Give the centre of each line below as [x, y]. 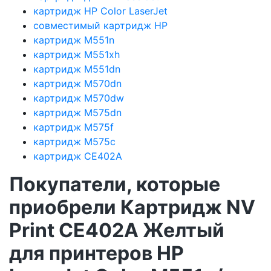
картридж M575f [73, 127]
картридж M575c [74, 141]
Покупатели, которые [115, 184]
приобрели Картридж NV [132, 207]
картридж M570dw [79, 98]
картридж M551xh [77, 54]
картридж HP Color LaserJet [100, 11]
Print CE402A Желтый [117, 230]
